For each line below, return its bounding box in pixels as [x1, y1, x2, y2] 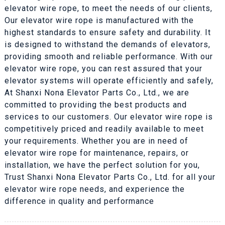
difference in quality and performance [4, 196, 154, 206]
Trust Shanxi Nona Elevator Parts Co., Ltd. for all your [4, 172, 215, 182]
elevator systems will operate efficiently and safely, [4, 75, 213, 85]
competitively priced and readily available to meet [4, 124, 204, 134]
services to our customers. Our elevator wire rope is [4, 111, 213, 122]
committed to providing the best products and [4, 99, 187, 109]
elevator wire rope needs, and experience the [4, 184, 185, 194]
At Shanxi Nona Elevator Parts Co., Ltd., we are [4, 87, 189, 97]
